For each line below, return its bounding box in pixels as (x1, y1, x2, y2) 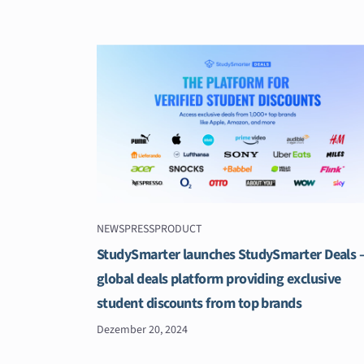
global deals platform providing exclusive (97, 269, 341, 290)
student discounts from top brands (97, 293, 302, 314)
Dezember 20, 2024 (97, 322, 188, 339)
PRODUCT (154, 221, 202, 238)
